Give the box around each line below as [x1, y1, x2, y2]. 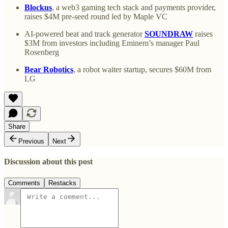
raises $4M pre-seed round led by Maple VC [24, 12, 167, 21]
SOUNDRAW [145, 29, 193, 38]
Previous [18, 137, 44, 145]
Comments [8, 179, 40, 187]
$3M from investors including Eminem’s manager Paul [24, 38, 199, 47]
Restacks [48, 179, 76, 187]
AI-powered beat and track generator [24, 29, 145, 38]
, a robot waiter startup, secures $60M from [73, 65, 211, 74]
